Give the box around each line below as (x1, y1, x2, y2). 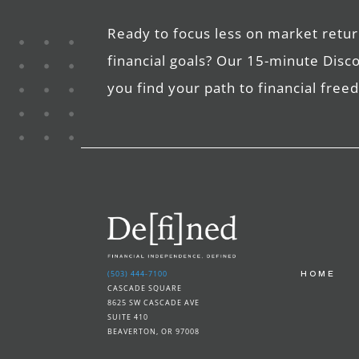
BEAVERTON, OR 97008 (107, 326, 200, 337)
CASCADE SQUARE (107, 283, 183, 294)
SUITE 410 (107, 312, 149, 323)
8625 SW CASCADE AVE (107, 297, 200, 309)
